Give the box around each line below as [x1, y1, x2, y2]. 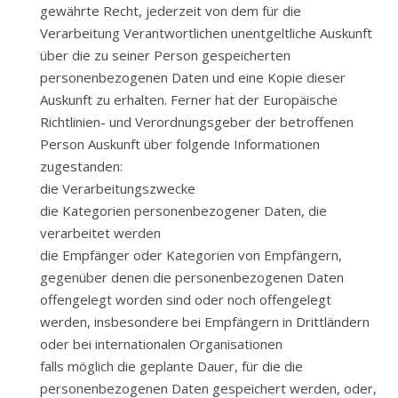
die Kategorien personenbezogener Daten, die [40, 202, 327, 219]
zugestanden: [40, 157, 123, 175]
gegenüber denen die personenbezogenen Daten [40, 268, 344, 286]
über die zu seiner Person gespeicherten [40, 46, 291, 64]
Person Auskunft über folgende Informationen [40, 135, 320, 153]
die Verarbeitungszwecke [40, 179, 195, 197]
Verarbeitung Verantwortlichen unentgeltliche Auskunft [40, 24, 372, 42]
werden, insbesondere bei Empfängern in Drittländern [40, 313, 370, 330]
